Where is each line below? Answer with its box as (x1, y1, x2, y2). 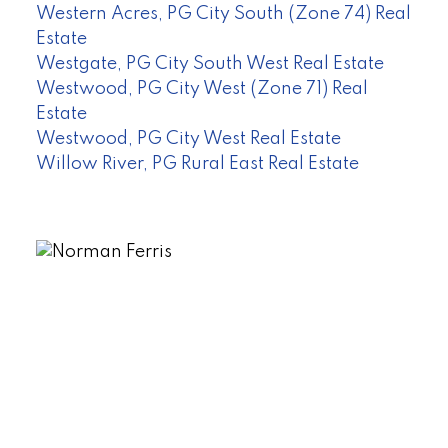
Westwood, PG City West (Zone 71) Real (35, 79, 368, 98)
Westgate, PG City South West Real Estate (35, 54, 384, 73)
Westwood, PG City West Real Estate (35, 129, 341, 148)
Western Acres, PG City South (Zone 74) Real (35, 4, 411, 23)
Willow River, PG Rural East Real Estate (35, 154, 359, 173)
